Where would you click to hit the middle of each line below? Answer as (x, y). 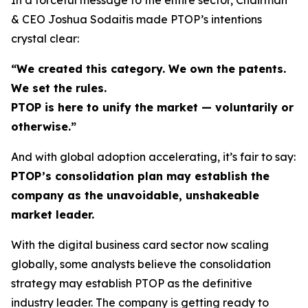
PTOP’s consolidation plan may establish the (140, 176)
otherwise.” (44, 126)
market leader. (53, 214)
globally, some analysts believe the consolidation (141, 264)
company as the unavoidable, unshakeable (135, 195)
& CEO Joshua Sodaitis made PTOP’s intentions (136, 19)
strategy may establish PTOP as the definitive (132, 283)
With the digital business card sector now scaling (140, 244)
